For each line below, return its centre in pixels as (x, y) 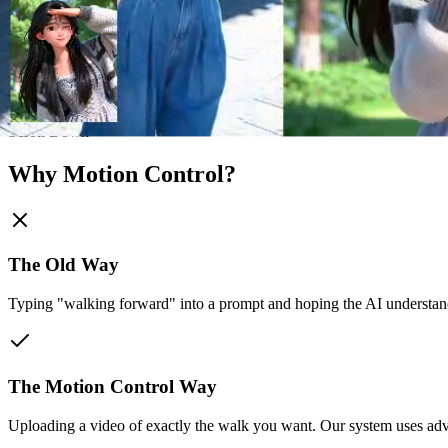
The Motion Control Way (112, 386)
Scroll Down (48, 131)
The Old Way (63, 265)
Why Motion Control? (122, 173)
